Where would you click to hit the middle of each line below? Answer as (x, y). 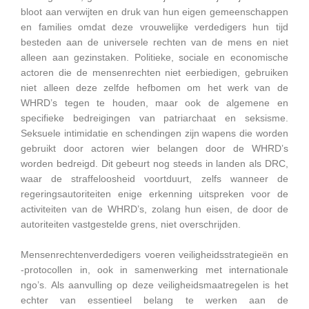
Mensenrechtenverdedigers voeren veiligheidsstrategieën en (154, 255)
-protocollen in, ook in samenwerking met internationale (154, 270)
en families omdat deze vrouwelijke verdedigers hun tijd (154, 27)
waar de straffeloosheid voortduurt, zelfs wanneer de (154, 179)
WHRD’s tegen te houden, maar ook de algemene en (154, 103)
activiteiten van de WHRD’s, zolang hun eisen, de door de (154, 209)
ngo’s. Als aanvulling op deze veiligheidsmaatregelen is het (154, 285)
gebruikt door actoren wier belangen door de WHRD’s (154, 148)
